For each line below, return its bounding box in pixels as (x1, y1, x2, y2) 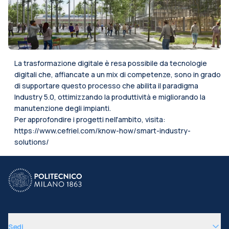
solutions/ (14, 137, 49, 147)
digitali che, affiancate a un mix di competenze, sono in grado (14, 70, 221, 79)
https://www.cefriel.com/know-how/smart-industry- (14, 126, 191, 135)
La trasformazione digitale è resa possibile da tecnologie (14, 58, 207, 68)
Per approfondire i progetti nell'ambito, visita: (14, 114, 166, 124)
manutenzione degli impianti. (14, 103, 111, 113)
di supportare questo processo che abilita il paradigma (14, 81, 198, 90)
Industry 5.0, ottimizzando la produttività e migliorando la (14, 92, 205, 102)
